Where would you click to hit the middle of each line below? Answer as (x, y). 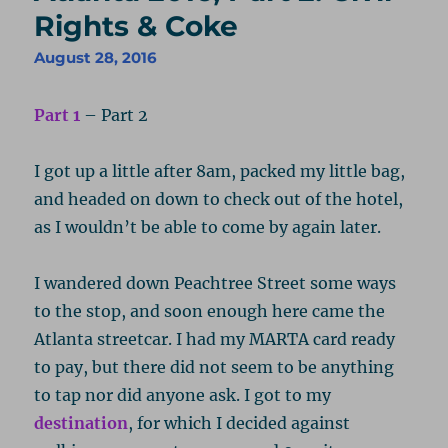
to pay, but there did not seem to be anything (214, 367)
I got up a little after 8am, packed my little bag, (220, 171)
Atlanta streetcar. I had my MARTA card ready (215, 339)
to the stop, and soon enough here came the (210, 311)
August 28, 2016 (96, 58)
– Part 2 (114, 115)
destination (81, 423)
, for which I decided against (239, 423)
